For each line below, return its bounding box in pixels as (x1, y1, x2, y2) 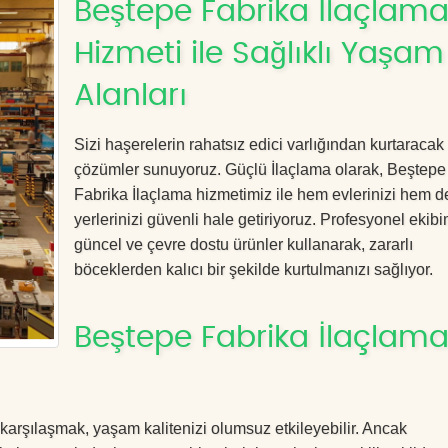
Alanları (74, 81, 187, 111)
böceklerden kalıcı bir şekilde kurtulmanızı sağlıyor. (74, 261, 433, 278)
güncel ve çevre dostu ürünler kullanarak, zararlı (74, 236, 413, 253)
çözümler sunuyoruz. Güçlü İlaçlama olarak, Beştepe (74, 161, 446, 178)
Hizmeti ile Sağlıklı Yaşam (74, 39, 444, 69)
